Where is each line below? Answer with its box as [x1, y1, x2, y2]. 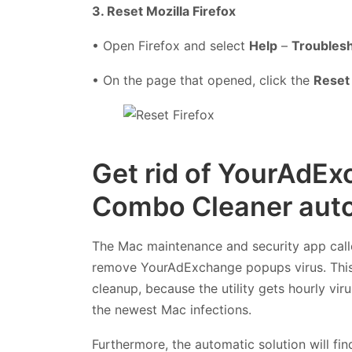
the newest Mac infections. [92, 301, 251, 317]
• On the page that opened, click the [92, 71, 313, 88]
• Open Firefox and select [92, 37, 249, 53]
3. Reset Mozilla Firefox [92, 2, 236, 19]
